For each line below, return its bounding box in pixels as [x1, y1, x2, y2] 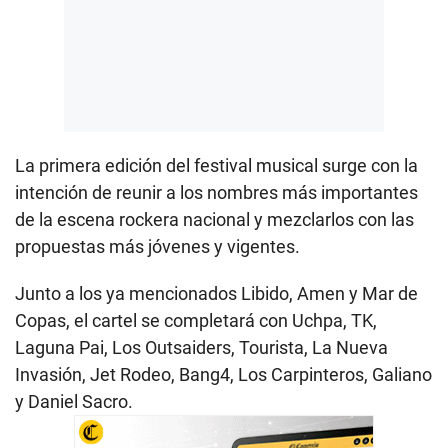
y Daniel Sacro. [15, 391, 133, 413]
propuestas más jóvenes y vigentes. [15, 236, 300, 258]
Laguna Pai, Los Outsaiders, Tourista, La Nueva [15, 337, 388, 359]
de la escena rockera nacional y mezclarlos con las [15, 209, 414, 231]
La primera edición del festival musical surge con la [15, 155, 418, 177]
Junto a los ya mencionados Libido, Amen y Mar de [15, 283, 418, 305]
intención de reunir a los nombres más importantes [15, 182, 418, 204]
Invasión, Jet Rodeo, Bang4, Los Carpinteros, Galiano [15, 364, 432, 386]
